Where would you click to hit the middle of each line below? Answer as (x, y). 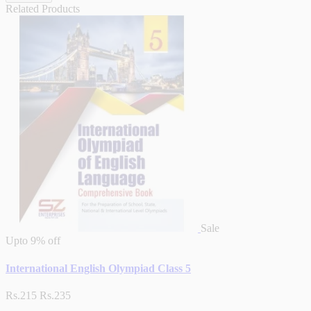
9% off (44, 241)
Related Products (43, 9)
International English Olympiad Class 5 (98, 268)
